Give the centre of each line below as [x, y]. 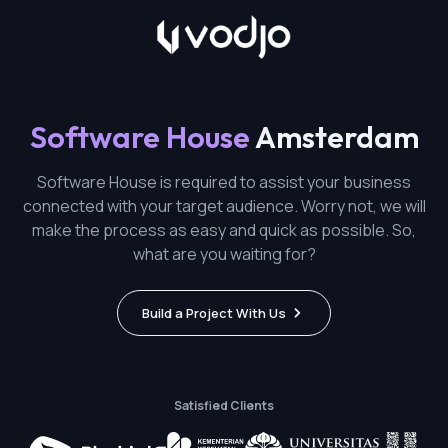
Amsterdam [334, 137]
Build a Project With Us [214, 313]
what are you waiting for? [224, 254]
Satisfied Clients [224, 405]
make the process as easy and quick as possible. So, [224, 230]
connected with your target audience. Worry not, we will [224, 206]
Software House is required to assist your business [224, 182]
